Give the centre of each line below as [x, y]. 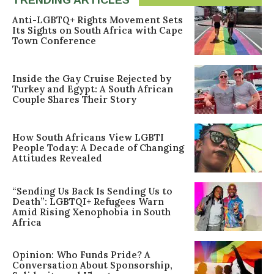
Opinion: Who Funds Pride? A [81, 255]
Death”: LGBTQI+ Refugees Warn [88, 201]
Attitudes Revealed [57, 158]
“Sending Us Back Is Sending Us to [92, 191]
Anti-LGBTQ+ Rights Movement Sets [98, 20]
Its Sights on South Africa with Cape [98, 31]
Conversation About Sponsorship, [92, 265]
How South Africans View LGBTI [88, 138]
